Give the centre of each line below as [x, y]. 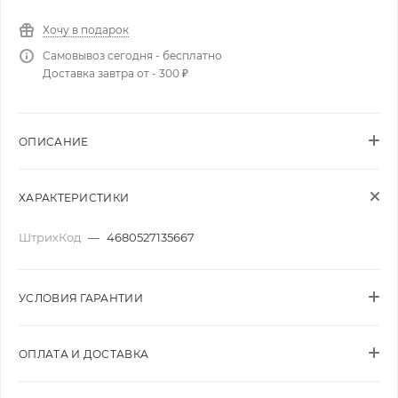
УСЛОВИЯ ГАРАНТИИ [81, 298]
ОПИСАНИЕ [54, 142]
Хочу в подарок [86, 30]
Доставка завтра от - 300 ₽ [115, 73]
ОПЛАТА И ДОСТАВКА [84, 354]
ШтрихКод [51, 237]
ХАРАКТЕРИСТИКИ [74, 198]
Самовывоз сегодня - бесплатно [132, 56]
